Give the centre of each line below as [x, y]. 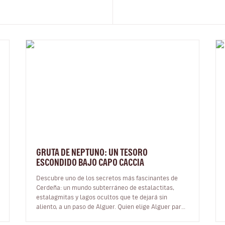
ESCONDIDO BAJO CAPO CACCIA [90, 162]
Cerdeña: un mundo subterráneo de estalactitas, [105, 187]
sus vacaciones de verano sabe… [82, 216]
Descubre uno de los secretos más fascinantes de [107, 178]
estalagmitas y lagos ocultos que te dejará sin [102, 197]
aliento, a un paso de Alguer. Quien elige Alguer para [77, 206]
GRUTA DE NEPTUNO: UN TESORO [92, 152]
